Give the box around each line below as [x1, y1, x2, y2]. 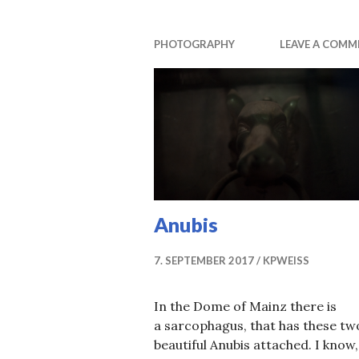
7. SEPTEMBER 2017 [154, 254, 254, 268]
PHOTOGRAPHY [154, 37, 235, 50]
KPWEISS [263, 254, 309, 268]
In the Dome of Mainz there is [154, 298, 337, 315]
